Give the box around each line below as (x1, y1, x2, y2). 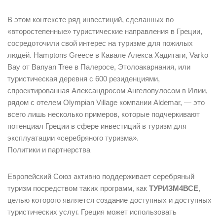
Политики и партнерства (7, 146, 90, 154)
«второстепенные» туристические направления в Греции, (7, 27, 202, 36)
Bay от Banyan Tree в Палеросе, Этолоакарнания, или (7, 63, 190, 72)
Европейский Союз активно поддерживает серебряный (7, 172, 194, 181)
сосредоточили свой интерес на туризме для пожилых (7, 39, 193, 48)
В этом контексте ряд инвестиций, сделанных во (7, 15, 174, 24)
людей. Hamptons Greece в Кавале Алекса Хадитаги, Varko (7, 51, 208, 60)
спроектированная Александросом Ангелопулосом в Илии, (7, 86, 208, 95)
